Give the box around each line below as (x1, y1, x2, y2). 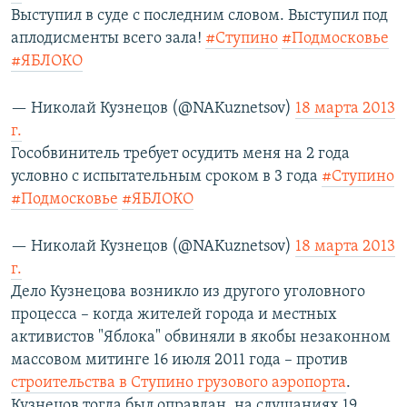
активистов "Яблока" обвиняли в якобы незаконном (11, 329, 391, 347)
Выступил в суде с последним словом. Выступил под (11, 7, 388, 25)
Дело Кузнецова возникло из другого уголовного (11, 283, 365, 302)
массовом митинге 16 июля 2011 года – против (11, 352, 348, 370)
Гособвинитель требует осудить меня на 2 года (11, 145, 350, 164)
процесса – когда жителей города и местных (11, 306, 337, 324)
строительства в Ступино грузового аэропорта (11, 374, 346, 392)
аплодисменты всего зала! (11, 30, 205, 48)
